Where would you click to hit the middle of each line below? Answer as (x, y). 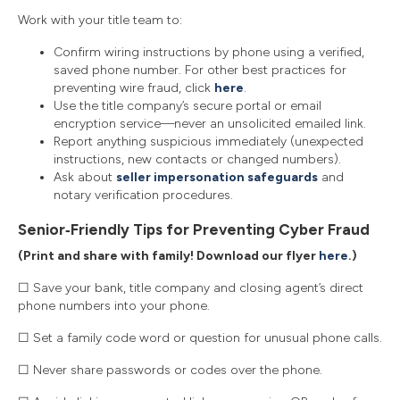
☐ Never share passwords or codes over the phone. (170, 370)
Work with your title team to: (100, 20)
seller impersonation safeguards (217, 177)
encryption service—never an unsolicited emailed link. (210, 123)
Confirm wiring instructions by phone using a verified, (209, 52)
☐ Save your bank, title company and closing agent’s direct (191, 287)
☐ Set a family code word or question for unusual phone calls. (200, 337)
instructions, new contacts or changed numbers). (197, 159)
